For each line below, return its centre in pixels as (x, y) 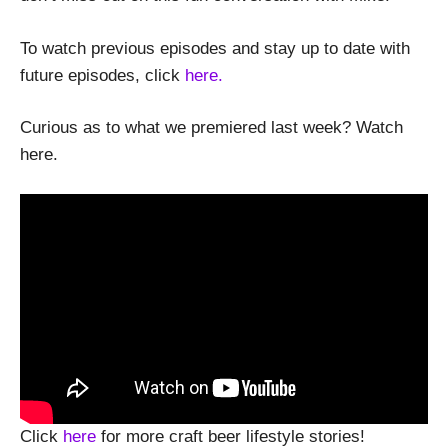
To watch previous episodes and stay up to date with (215, 48)
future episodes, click (102, 75)
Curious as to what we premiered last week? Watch (211, 128)
